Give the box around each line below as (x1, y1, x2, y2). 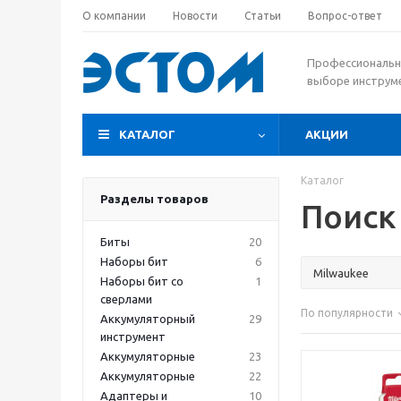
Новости (173, 10, 218, 21)
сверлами (100, 293, 152, 305)
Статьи (244, 10, 281, 21)
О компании (82, 10, 146, 21)
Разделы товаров (100, 192, 209, 205)
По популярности (301, 307, 393, 319)
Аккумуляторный (100, 312, 195, 325)
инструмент (100, 330, 166, 343)
